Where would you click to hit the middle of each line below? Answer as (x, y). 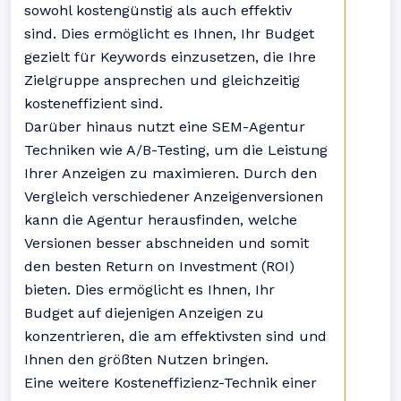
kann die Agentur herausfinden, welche (161, 220)
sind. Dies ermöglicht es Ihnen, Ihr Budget (169, 34)
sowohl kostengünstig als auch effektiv (158, 10)
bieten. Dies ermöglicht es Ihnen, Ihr (149, 290)
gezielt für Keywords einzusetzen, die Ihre (170, 57)
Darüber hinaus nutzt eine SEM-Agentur (165, 127)
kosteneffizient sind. (94, 103)
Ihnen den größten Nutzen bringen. (146, 359)
